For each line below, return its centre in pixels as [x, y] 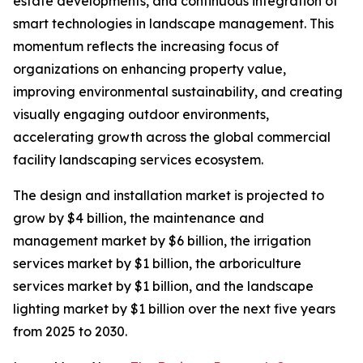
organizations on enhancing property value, [149, 69]
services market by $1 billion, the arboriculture [157, 264]
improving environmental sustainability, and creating [178, 92]
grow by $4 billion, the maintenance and [139, 218]
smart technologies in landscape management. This [173, 24]
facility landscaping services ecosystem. [138, 160]
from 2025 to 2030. [70, 332]
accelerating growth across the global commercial [172, 137]
